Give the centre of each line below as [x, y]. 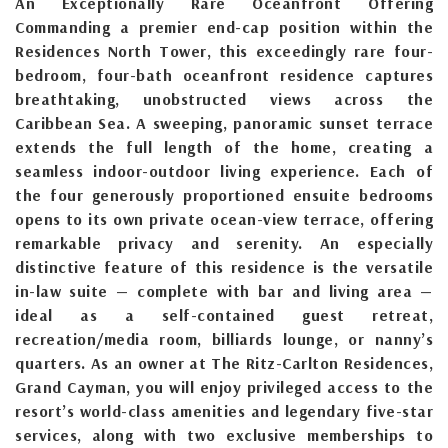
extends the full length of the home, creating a [224, 146]
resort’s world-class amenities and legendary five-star [224, 410]
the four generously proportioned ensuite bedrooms [224, 194]
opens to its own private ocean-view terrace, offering [224, 218]
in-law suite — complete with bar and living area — [224, 290]
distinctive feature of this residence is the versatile [224, 266]
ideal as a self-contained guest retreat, [224, 314]
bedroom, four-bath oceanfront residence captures [224, 74]
